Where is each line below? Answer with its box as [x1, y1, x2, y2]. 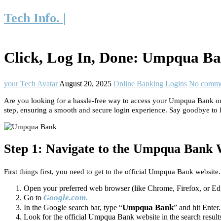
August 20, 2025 [59, 79, 111, 88]
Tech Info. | [4, 10, 66, 25]
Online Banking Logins [113, 79, 187, 88]
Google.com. [43, 193, 88, 203]
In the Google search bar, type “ [24, 203, 122, 212]
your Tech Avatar [4, 79, 58, 88]
